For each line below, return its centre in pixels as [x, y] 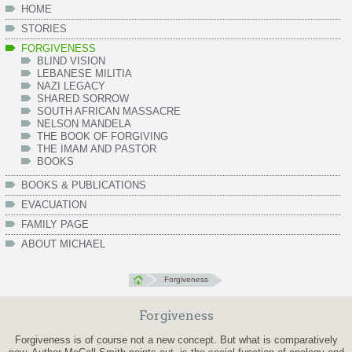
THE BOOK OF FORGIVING [102, 136]
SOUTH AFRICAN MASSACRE [108, 111]
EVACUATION [53, 204]
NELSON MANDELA [84, 123]
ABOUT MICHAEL [63, 244]
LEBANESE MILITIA [84, 73]
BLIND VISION [71, 60]
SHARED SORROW [82, 98]
